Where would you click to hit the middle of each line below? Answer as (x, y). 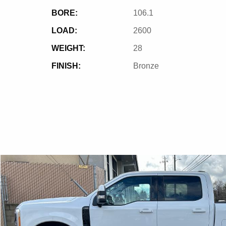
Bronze (146, 66)
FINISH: (66, 66)
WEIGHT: (68, 48)
